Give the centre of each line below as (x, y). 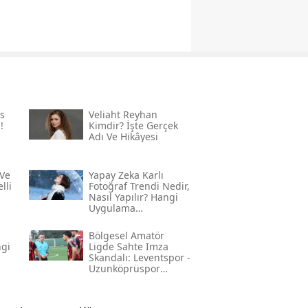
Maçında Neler (122, 279)
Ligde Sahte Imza (128, 246)
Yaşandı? (108, 290)
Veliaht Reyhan (123, 114)
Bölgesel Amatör (126, 235)
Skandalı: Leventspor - (139, 257)
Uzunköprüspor (124, 268)
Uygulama (112, 208)
